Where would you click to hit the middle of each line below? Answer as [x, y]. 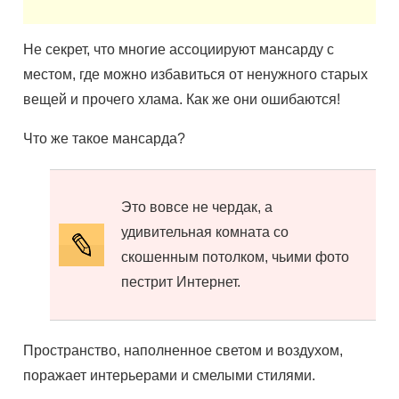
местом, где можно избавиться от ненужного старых [196, 74]
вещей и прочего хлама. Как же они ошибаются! [184, 99]
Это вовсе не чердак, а [197, 207]
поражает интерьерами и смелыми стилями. [170, 375]
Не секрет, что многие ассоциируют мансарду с [179, 49]
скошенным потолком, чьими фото [236, 257]
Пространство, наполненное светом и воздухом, [183, 350]
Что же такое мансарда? [105, 138]
